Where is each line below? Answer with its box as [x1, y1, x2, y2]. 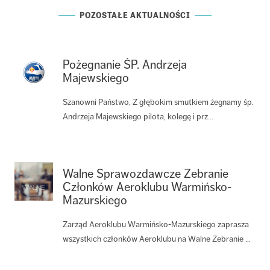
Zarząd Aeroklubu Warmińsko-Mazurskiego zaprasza [63, 219, 249, 230]
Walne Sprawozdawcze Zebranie [63, 166, 228, 181]
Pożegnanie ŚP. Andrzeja [63, 57, 187, 72]
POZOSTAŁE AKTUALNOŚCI [80, 10, 190, 20]
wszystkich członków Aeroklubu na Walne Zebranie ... [63, 233, 251, 244]
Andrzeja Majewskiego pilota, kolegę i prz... [63, 111, 213, 122]
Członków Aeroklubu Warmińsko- [63, 179, 231, 195]
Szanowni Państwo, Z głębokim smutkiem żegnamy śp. [63, 96, 254, 107]
